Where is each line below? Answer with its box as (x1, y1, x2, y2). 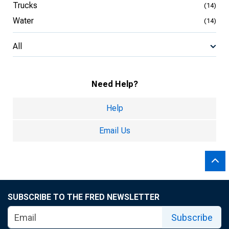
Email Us (99, 126, 130, 135)
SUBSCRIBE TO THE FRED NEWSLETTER (8, 192, 159, 202)
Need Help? (91, 79, 138, 89)
